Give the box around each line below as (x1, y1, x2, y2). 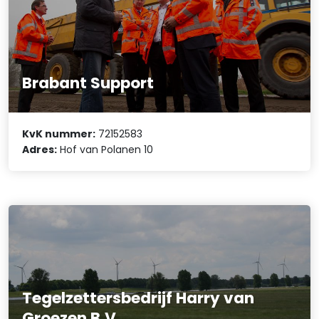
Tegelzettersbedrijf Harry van (22, 287, 255, 310)
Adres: (22, 142, 58, 157)
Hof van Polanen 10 (57, 142, 154, 157)
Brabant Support (22, 71, 155, 94)
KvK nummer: (22, 127, 96, 142)
